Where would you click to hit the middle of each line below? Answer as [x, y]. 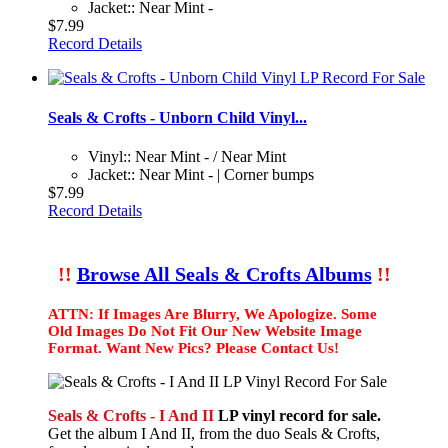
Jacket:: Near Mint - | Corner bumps [201, 174]
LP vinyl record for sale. [297, 415]
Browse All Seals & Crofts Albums [224, 273]
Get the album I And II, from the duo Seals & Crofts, [214, 433]
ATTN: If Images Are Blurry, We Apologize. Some [212, 313]
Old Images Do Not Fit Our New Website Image [205, 330]
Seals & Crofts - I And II [131, 415]
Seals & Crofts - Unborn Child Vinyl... [177, 117]
